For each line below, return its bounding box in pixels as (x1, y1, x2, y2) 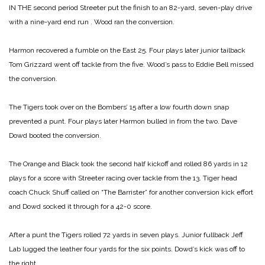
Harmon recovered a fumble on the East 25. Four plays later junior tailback (9, 46, 245, 54)
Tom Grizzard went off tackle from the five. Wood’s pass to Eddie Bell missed (9, 60, 254, 69)
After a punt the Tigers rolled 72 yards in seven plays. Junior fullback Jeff (9, 230, 243, 239)
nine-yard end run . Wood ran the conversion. (28, 17, 174, 26)
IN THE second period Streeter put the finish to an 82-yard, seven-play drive (9, 3, 252, 12)
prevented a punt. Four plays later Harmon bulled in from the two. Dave (9, 117, 237, 125)
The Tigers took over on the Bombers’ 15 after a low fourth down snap (9, 102, 229, 111)
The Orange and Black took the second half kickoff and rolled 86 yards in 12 (9, 159, 248, 168)
